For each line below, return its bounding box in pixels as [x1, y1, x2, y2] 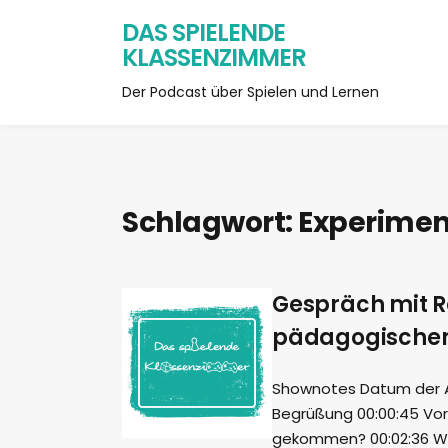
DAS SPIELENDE [122, 16, 285, 49]
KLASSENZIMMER [122, 41, 306, 74]
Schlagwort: [122, 203, 298, 242]
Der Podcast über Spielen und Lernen [122, 82, 379, 102]
